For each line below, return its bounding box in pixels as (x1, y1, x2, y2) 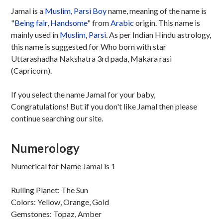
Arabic (110, 18, 134, 27)
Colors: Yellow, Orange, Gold (10, 197, 109, 207)
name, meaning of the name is (106, 6, 207, 15)
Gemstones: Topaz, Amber (10, 209, 102, 219)
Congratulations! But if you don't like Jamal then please (10, 102, 197, 111)
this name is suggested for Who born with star (10, 42, 166, 51)
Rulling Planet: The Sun (10, 185, 88, 195)
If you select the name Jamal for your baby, (10, 90, 155, 99)
